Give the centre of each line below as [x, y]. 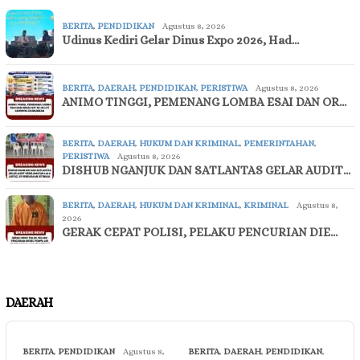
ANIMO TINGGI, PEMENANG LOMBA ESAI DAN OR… [204, 102]
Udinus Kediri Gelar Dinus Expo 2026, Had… [180, 41]
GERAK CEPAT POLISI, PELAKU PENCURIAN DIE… [200, 233]
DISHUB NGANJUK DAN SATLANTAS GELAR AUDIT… [206, 171]
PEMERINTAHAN [279, 144]
